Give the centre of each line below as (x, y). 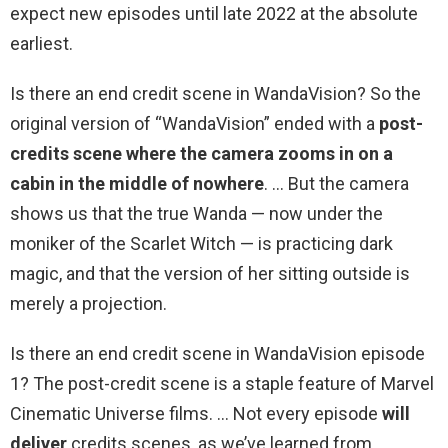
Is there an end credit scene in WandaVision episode (217, 354)
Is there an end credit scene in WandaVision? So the (215, 94)
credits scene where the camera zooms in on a (201, 154)
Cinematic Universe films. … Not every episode (196, 414)
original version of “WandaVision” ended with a (194, 124)
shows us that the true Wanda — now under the (196, 214)
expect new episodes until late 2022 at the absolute (214, 14)
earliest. (41, 44)
